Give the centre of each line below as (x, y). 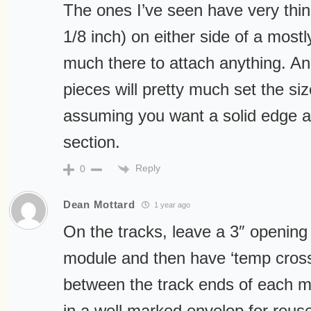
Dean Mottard (99, 205)
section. (92, 142)
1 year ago (171, 205)
